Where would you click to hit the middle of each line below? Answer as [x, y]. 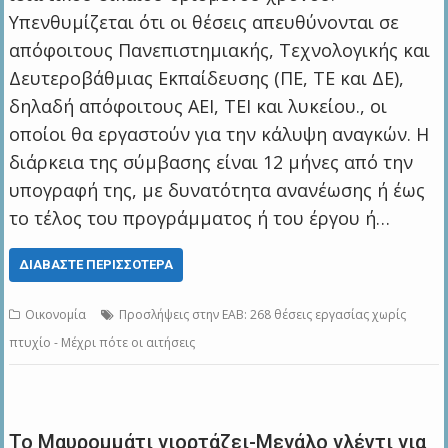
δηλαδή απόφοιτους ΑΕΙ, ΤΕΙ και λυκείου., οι [198, 106]
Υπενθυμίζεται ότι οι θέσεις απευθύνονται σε [204, 22]
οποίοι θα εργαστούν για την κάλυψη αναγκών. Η [219, 134]
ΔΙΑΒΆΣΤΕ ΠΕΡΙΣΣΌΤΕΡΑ [96, 265]
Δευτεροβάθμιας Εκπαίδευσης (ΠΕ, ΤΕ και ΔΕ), [207, 78]
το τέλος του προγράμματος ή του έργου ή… [200, 218]
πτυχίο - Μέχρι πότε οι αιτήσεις [102, 343]
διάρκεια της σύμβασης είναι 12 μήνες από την [211, 162]
